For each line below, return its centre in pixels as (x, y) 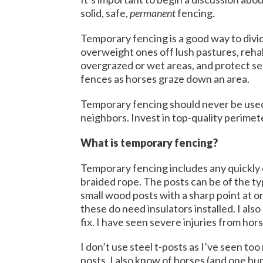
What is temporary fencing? (150, 142)
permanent (153, 13)
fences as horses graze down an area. (166, 79)
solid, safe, (105, 13)
